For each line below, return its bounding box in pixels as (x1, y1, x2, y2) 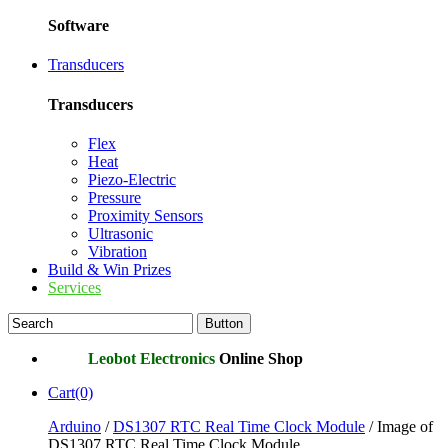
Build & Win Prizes (48, 260, 171, 278)
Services (48, 278, 101, 296)
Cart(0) (48, 383, 93, 401)
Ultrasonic (88, 224, 153, 242)
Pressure (88, 188, 141, 206)
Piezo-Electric (88, 170, 176, 188)
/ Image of (365, 417, 433, 435)
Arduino (48, 417, 101, 435)
